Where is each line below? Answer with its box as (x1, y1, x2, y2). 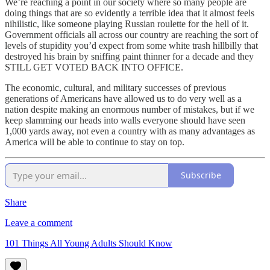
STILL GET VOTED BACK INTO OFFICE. (5, 61, 183, 72)
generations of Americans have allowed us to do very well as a (5, 93, 242, 104)
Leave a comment (5, 217, 72, 228)
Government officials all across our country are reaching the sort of (5, 29, 258, 40)
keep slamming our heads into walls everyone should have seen (5, 115, 245, 125)
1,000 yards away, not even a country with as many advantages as (5, 125, 255, 136)
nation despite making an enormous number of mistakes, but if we (5, 104, 254, 115)
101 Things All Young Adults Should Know (5, 237, 172, 248)
